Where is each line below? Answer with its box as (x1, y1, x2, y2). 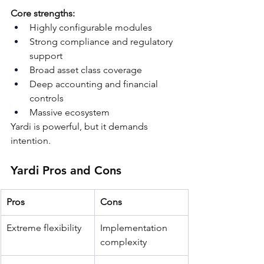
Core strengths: (11, 8, 75, 19)
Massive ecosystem (29, 107, 110, 118)
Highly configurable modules (29, 22, 152, 34)
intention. (11, 135, 51, 147)
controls (29, 93, 64, 104)
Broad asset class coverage (29, 64, 142, 76)
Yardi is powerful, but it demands (11, 121, 150, 133)
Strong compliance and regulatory (29, 36, 175, 48)
